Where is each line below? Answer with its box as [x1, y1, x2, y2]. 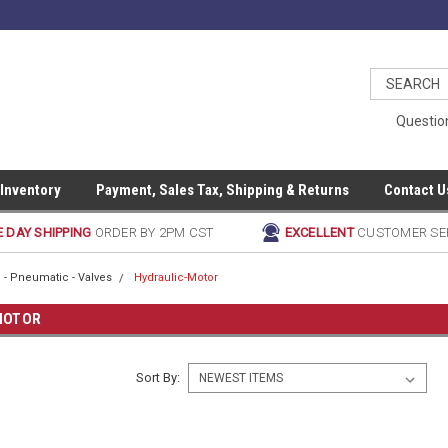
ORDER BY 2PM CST [94, 225, 214, 240]
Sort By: [135, 370, 180, 385]
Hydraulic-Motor [134, 271, 219, 284]
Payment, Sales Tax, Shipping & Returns [96, 181, 349, 199]
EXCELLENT [284, 225, 358, 240]
